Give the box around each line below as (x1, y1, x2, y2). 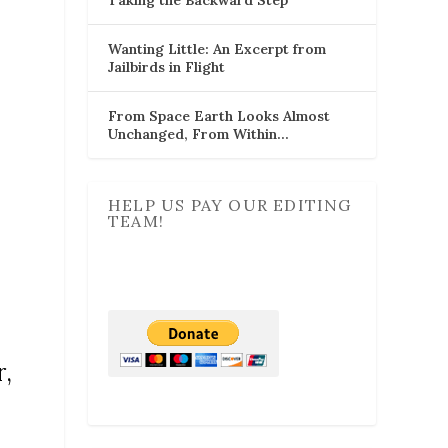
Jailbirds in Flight (108, 57, 225, 76)
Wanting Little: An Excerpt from (108, 39, 326, 58)
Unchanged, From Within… (108, 124, 289, 143)
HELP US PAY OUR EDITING (108, 194, 352, 215)
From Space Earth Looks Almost (108, 106, 330, 125)
